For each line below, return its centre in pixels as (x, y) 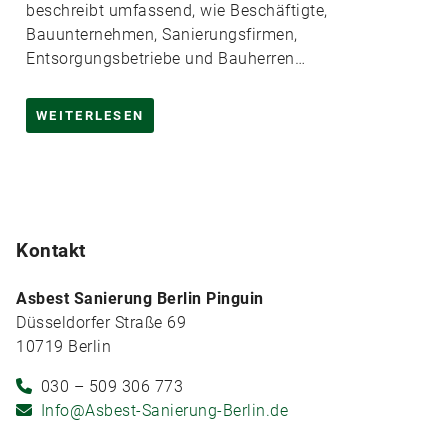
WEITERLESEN (90, 115)
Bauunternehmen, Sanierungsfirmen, (162, 34)
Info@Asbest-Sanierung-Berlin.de (164, 410)
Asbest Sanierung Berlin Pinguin (140, 298)
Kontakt (51, 250)
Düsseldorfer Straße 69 (101, 322)
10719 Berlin (63, 346)
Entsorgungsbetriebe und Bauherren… (165, 58)
